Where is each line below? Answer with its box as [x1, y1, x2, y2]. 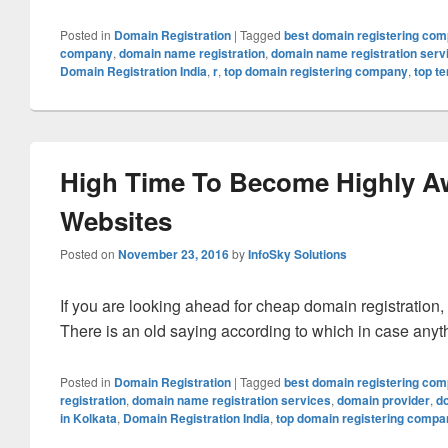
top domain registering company [224, 62, 408, 80]
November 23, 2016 [118, 245, 229, 263]
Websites [60, 202, 172, 239]
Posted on [60, 245, 118, 262]
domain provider [337, 391, 430, 409]
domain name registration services [132, 391, 331, 409]
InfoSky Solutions [248, 245, 347, 263]
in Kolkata [60, 409, 117, 427]
